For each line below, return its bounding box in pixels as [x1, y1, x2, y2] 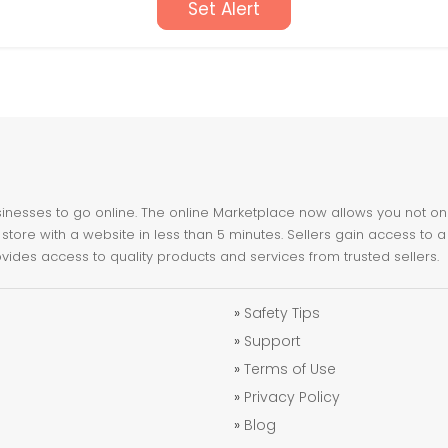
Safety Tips [244, 303, 320, 323]
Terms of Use [244, 359, 336, 379]
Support [244, 331, 301, 351]
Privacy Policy [244, 387, 340, 407]
